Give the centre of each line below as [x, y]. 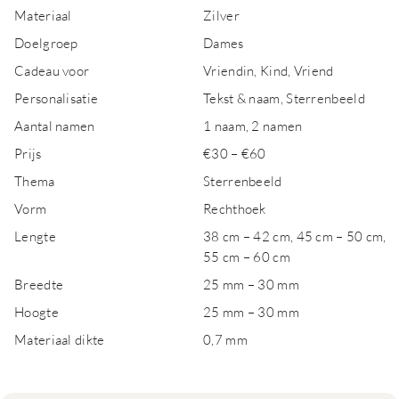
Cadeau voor [52, 70]
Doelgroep [46, 43]
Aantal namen [55, 126]
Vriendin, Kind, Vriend [269, 70]
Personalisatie [57, 98]
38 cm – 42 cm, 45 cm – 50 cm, [295, 236]
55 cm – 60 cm [247, 256]
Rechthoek [235, 208]
